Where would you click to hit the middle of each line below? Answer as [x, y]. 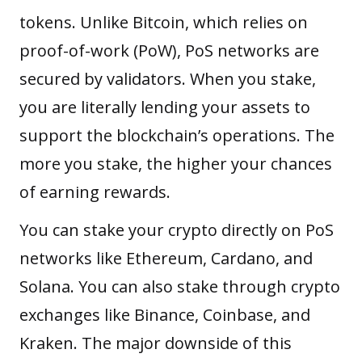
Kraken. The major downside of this [156, 343]
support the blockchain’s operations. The [177, 135]
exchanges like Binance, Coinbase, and [165, 314]
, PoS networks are [248, 50]
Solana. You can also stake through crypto [180, 286]
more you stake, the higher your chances [176, 163]
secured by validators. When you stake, [168, 78]
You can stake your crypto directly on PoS [177, 229]
